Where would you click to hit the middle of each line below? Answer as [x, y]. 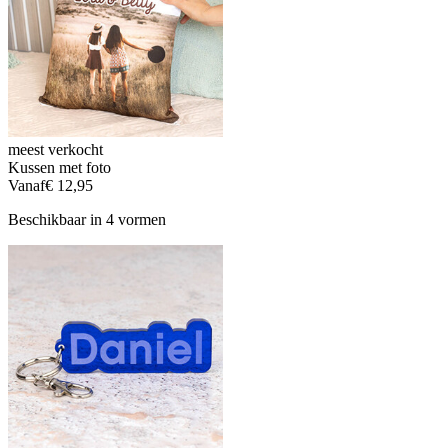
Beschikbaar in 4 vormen [87, 220]
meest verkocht [55, 150]
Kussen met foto [59, 168]
